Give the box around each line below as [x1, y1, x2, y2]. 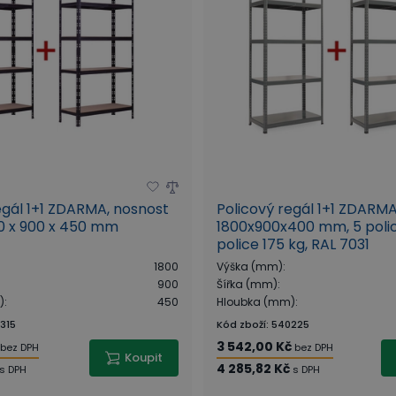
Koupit [125, 348, 164, 366]
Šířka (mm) [217, 276, 278, 292]
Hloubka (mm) [217, 293, 296, 309]
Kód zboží [217, 316, 267, 331]
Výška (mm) [217, 258, 284, 274]
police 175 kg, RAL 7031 [217, 233, 370, 255]
